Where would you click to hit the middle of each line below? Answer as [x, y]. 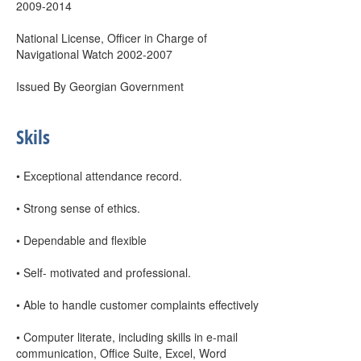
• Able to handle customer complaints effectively [137, 305]
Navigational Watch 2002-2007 [94, 54]
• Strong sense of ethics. [78, 208]
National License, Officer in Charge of [112, 38]
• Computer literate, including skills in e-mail [127, 337]
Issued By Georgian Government [100, 86]
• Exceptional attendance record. [99, 176]
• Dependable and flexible [81, 240]
